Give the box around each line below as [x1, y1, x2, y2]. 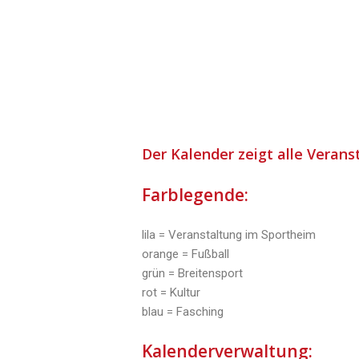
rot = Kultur [142, 285, 200, 300]
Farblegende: [142, 184, 252, 206]
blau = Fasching [142, 305, 224, 319]
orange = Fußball [142, 247, 229, 261]
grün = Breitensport [142, 266, 243, 280]
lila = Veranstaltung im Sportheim [142, 228, 316, 242]
